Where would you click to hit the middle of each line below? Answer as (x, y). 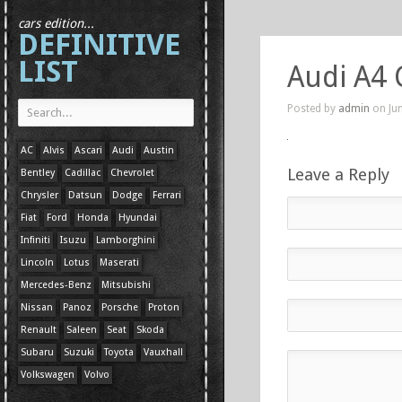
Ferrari (167, 195)
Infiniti (35, 240)
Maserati (119, 262)
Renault (39, 330)
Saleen (82, 330)
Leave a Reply (338, 175)
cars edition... (56, 23)
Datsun (85, 195)
